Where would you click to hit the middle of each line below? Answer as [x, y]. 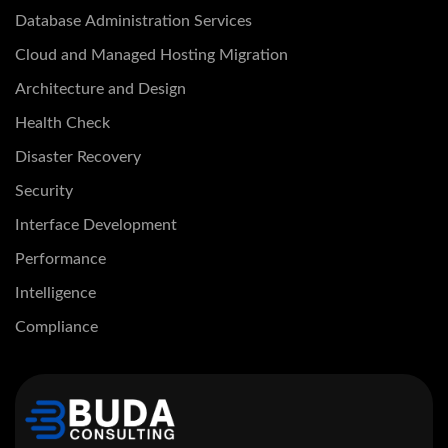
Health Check [62, 123]
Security [44, 191]
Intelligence [55, 293]
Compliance [56, 327]
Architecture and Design [100, 89]
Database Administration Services [133, 21]
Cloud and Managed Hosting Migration [151, 55]
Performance [60, 259]
